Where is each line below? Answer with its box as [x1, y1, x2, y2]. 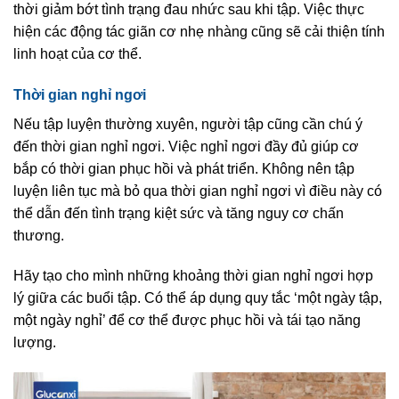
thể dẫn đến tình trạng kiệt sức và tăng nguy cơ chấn [13, 205, 344, 221]
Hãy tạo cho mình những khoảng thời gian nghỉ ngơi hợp [13, 268, 373, 284]
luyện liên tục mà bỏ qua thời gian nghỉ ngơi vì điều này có [13, 183, 382, 199]
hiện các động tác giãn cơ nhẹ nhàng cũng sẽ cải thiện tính [13, 23, 385, 39]
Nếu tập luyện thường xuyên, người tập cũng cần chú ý [13, 116, 362, 132]
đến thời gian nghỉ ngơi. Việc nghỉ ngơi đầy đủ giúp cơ [13, 138, 359, 154]
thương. [13, 227, 64, 243]
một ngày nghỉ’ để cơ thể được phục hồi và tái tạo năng [13, 313, 361, 329]
